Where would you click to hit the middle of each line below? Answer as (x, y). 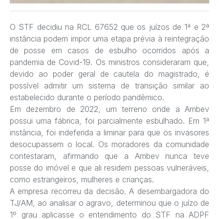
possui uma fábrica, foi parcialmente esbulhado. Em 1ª (109, 120)
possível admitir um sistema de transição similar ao (109, 85)
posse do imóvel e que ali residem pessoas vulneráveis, (109, 167)
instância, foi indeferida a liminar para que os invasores (109, 132)
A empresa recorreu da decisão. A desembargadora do (109, 191)
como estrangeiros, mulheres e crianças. (82, 179)
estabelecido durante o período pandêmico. (87, 97)
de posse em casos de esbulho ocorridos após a (109, 50)
